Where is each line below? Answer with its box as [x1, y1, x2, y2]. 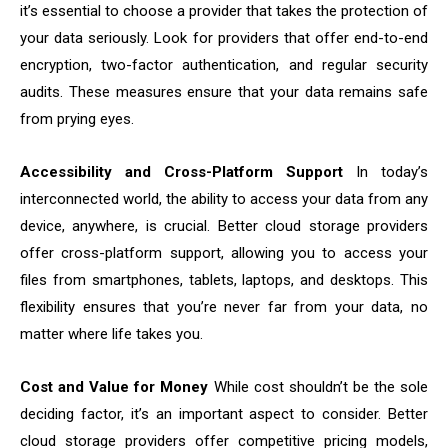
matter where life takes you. [20, 325, 203, 344]
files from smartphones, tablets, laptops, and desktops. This [20, 271, 428, 290]
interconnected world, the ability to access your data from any [20, 190, 428, 209]
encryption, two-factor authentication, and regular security [20, 56, 428, 75]
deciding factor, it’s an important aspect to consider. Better [20, 405, 428, 424]
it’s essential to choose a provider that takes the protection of [20, 2, 428, 21]
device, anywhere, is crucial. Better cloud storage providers [20, 217, 428, 236]
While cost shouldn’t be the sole [208, 378, 429, 397]
